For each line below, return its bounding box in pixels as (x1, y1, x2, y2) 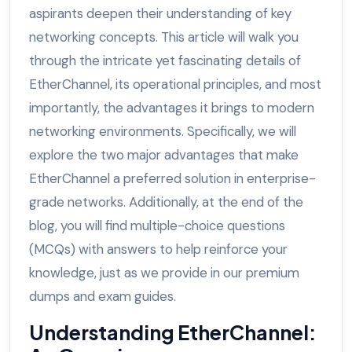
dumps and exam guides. (29, 288, 176, 306)
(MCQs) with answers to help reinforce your (29, 240, 288, 258)
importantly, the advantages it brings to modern (29, 99, 314, 117)
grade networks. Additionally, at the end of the (29, 193, 303, 211)
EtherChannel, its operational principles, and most (29, 75, 321, 93)
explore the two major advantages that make (29, 146, 299, 164)
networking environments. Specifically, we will (29, 123, 296, 141)
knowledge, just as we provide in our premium (29, 264, 299, 282)
